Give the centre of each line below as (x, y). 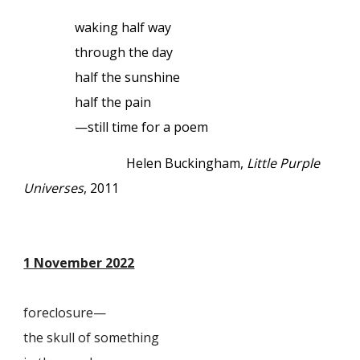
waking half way (123, 28)
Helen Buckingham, (187, 163)
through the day (124, 53)
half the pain (113, 102)
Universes (54, 188)
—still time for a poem (142, 127)
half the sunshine (128, 78)
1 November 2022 (79, 262)
